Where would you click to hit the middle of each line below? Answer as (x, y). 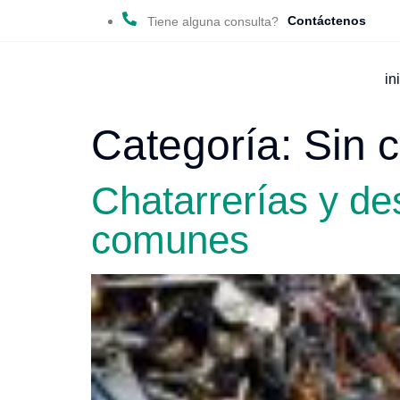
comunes (170, 240)
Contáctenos (327, 21)
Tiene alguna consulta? (213, 21)
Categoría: (197, 145)
